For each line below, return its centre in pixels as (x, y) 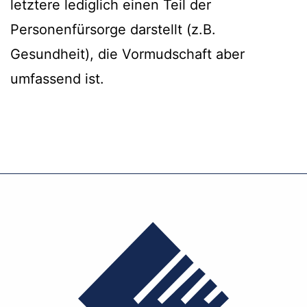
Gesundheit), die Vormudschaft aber (127, 54)
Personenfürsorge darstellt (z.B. (113, 30)
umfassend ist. (57, 79)
